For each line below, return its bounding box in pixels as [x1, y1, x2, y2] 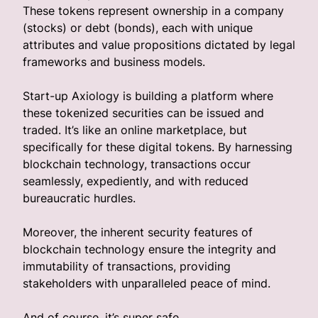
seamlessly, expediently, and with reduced [23, 174, 248, 188]
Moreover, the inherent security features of [23, 225, 253, 239]
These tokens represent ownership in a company [23, 4, 284, 18]
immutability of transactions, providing [23, 259, 231, 273]
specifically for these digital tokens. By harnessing [23, 140, 292, 154]
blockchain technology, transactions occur [23, 157, 251, 171]
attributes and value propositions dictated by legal [23, 38, 295, 52]
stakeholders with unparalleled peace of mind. [23, 276, 270, 290]
